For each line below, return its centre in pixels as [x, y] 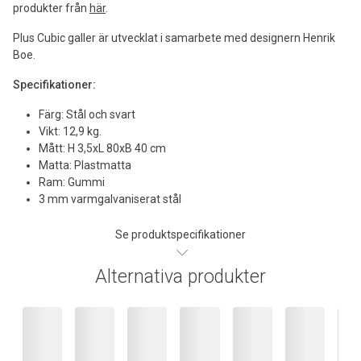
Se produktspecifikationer [180, 234]
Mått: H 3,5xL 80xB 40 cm [102, 148]
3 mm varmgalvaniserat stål [110, 199]
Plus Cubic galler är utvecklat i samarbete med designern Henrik [174, 37]
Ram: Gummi [72, 182]
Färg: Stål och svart [87, 114]
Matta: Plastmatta [85, 165]
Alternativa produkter [180, 276]
